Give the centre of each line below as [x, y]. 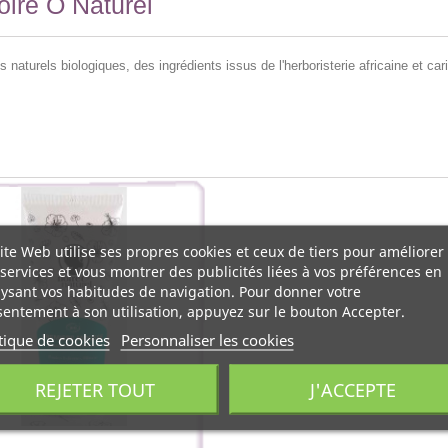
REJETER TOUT [95, 389]
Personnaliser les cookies [207, 339]
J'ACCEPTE [352, 389]
